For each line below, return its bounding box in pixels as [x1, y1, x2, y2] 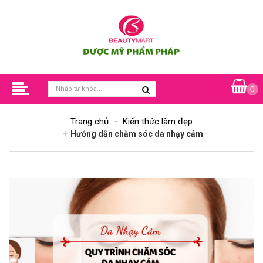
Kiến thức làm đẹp [123, 116, 193, 127]
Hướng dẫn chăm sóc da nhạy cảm [70, 129, 203, 139]
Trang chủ [70, 116, 109, 127]
